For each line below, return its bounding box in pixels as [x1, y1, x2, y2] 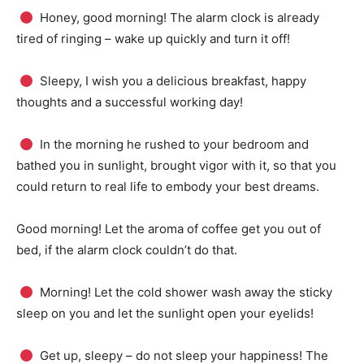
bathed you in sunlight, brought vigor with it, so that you [16, 158, 336, 173]
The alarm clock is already [170, 10, 320, 25]
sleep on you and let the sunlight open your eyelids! [16, 305, 314, 321]
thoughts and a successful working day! [16, 94, 243, 110]
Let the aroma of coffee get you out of [105, 221, 321, 236]
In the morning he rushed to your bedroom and [37, 136, 310, 152]
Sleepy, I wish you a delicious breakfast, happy [37, 73, 307, 89]
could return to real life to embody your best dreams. [16, 179, 319, 194]
